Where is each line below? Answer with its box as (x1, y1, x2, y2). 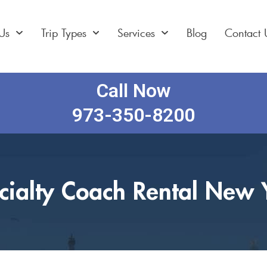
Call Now (97, 79, 170, 102)
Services (117, 26, 156, 40)
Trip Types (41, 26, 86, 40)
